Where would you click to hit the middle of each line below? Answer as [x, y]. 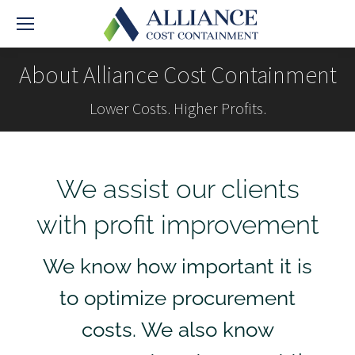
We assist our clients [177, 189]
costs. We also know [177, 330]
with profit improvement [177, 225]
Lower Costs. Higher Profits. [177, 108]
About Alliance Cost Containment [177, 74]
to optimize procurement [177, 298]
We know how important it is [177, 266]
